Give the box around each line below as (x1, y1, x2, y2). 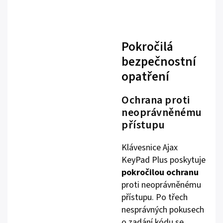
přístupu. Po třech (121, 191, 188, 204)
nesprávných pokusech (121, 203, 204, 216)
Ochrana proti (121, 92, 190, 108)
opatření (121, 67, 169, 86)
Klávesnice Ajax (121, 141, 178, 154)
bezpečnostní (121, 52, 196, 71)
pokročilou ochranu (121, 166, 199, 179)
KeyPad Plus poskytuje (121, 153, 206, 166)
